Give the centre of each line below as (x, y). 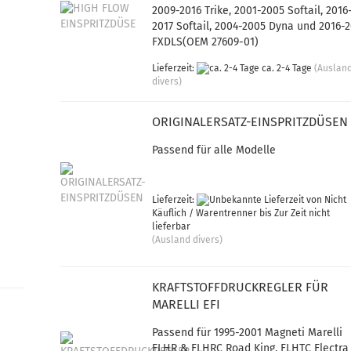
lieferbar (172, 227)
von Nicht (326, 200)
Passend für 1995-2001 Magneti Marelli (248, 333)
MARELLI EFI (186, 304)
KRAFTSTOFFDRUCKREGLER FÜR (241, 287)
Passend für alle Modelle (214, 150)
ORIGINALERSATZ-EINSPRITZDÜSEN (250, 122)
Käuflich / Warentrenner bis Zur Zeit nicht (241, 213)
